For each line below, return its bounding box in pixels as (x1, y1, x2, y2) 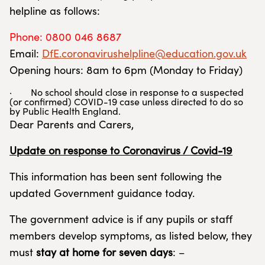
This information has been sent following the (9, 169, 222, 183)
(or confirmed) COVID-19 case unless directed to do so (9, 95, 243, 108)
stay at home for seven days (36, 245, 173, 259)
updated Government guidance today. (9, 186, 195, 200)
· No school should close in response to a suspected (9, 86, 244, 98)
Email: (9, 46, 42, 60)
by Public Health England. (9, 105, 121, 117)
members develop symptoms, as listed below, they (9, 228, 252, 243)
